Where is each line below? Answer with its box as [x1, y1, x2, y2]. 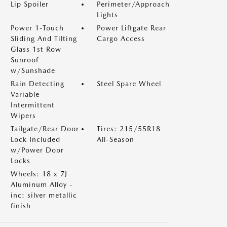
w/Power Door [11, 145, 64, 154]
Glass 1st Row [11, 45, 61, 53]
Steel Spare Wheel [97, 79, 161, 88]
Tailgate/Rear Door [11, 124, 79, 133]
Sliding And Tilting [11, 34, 77, 43]
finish [11, 201, 31, 210]
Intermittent [11, 100, 55, 109]
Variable [11, 90, 40, 98]
